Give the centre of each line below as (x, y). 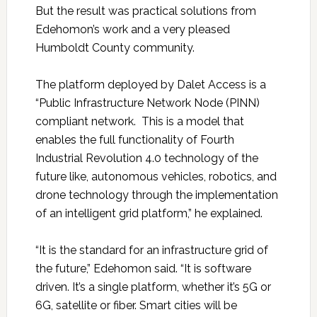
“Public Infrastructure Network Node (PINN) (147, 103)
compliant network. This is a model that (139, 122)
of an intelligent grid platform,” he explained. (149, 214)
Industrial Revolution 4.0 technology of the (146, 158)
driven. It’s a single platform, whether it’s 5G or (153, 287)
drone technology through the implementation (156, 195)
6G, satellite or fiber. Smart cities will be (136, 306)
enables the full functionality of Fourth (134, 140)
